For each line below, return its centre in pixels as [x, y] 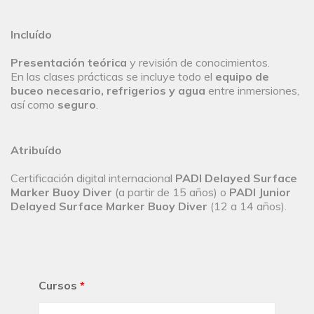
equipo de [242, 77]
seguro [77, 105]
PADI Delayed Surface [236, 178]
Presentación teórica [70, 63]
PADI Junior [260, 192]
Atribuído [36, 150]
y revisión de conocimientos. [200, 63]
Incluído [31, 35]
